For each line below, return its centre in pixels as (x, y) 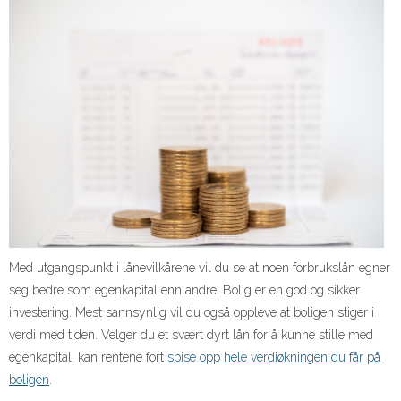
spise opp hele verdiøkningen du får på (274, 357)
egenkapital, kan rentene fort (88, 357)
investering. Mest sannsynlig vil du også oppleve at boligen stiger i (192, 312)
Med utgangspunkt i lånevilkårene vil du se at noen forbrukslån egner (200, 267)
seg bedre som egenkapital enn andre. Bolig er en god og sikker (184, 290)
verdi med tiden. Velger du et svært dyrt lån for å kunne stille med (191, 334)
